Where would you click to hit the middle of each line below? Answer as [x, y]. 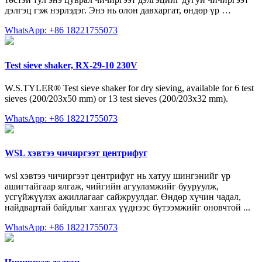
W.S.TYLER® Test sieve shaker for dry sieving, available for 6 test [129, 88]
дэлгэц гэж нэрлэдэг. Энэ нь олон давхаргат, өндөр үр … [118, 11]
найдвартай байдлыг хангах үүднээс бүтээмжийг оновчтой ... [127, 208]
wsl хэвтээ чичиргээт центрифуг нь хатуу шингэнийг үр [118, 176]
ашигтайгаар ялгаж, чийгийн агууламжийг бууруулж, [112, 187]
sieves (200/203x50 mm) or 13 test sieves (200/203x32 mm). [116, 98]
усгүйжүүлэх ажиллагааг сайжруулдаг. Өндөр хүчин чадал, [123, 197]
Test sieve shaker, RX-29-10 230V [71, 65]
